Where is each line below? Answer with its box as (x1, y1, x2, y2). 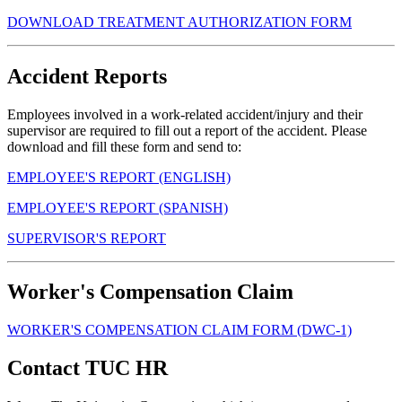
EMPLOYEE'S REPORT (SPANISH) (7, 199, 228, 215)
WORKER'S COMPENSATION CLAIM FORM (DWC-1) (7, 322, 352, 338)
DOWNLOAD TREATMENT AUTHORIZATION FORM (7, 13, 352, 30)
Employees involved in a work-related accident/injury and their (7, 106, 363, 122)
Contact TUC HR (7, 356, 168, 380)
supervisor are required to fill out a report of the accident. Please (7, 122, 367, 138)
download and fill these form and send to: (7, 138, 241, 154)
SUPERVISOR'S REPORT (7, 230, 166, 246)
